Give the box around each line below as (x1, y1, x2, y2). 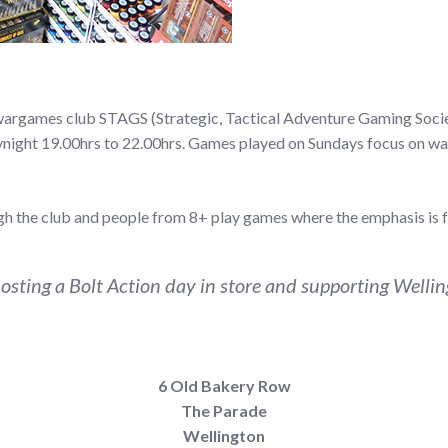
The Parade (181, 401, 267, 420)
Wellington (183, 426, 265, 445)
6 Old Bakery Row (157, 376, 291, 395)
